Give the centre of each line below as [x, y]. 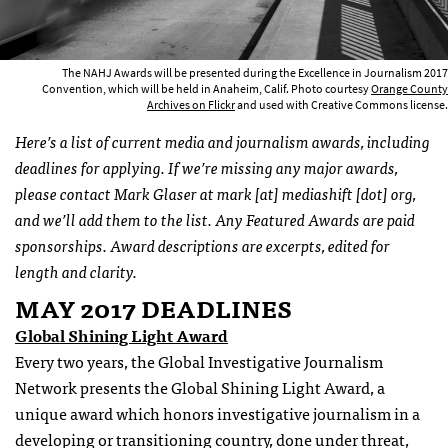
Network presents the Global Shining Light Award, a [200, 386]
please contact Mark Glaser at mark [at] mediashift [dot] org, [215, 192]
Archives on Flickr [191, 104]
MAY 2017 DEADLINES [153, 307]
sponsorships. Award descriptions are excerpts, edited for [202, 244]
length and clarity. [76, 270]
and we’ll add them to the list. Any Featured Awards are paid [215, 218]
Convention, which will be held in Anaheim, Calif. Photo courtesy [206, 88]
